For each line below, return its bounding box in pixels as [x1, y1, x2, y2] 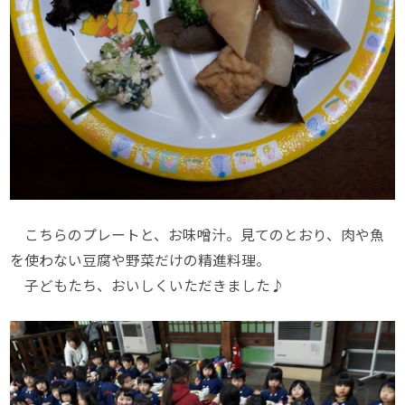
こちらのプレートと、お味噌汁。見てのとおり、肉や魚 [10, 224, 385, 246]
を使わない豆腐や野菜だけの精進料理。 [10, 250, 271, 271]
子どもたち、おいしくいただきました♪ [10, 275, 286, 297]
